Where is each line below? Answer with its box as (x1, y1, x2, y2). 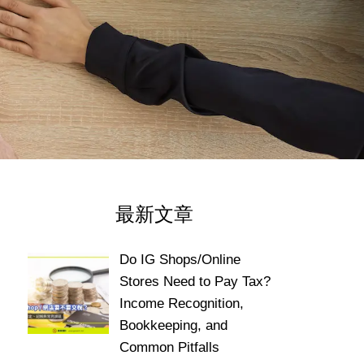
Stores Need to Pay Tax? (119, 274, 271, 289)
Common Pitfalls (119, 340, 219, 355)
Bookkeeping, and (119, 318, 227, 333)
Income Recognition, (119, 296, 244, 311)
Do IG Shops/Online (119, 252, 240, 267)
